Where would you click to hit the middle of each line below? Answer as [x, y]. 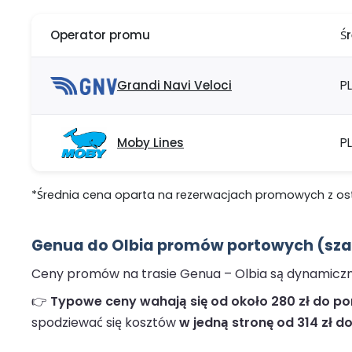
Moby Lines [150, 143]
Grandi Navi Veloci [174, 86]
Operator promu [100, 35]
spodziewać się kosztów [105, 323]
